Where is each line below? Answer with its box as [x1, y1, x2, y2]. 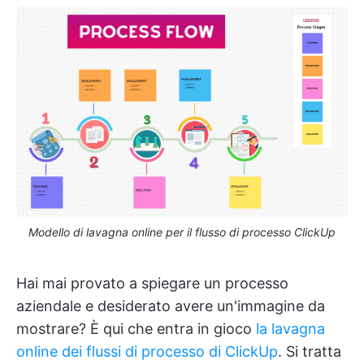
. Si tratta [278, 342, 341, 360]
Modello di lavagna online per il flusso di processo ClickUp [28, 224, 336, 239]
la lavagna [256, 319, 325, 337]
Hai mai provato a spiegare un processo [16, 274, 288, 292]
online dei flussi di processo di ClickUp [16, 342, 278, 360]
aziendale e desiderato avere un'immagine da [16, 297, 325, 314]
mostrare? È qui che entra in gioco [16, 319, 256, 337]
